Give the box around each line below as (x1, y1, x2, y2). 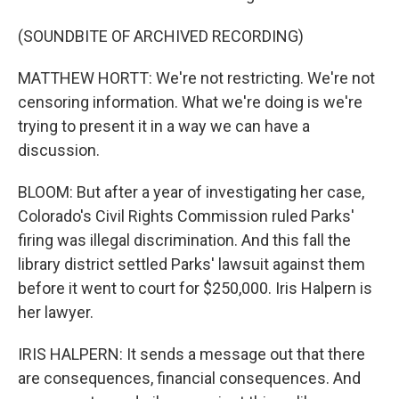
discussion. (18, 141, 100, 159)
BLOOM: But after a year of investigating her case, (18, 183, 364, 201)
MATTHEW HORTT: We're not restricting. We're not (18, 69, 375, 87)
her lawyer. (18, 303, 94, 322)
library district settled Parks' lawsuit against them (18, 255, 365, 273)
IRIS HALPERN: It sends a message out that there (18, 345, 365, 363)
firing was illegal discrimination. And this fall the (18, 231, 351, 249)
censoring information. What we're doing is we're (18, 93, 362, 111)
